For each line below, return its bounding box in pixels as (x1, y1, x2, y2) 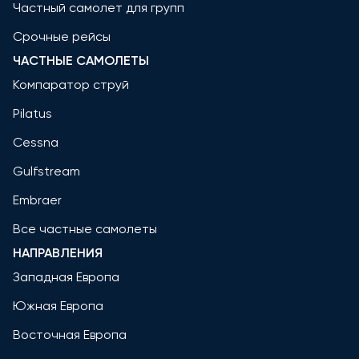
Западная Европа (13, 269, 119, 285)
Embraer (13, 192, 62, 208)
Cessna (13, 135, 58, 151)
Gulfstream (13, 163, 80, 179)
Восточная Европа (13, 327, 127, 343)
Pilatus (13, 106, 52, 122)
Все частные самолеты (13, 221, 157, 237)
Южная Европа (13, 298, 103, 314)
